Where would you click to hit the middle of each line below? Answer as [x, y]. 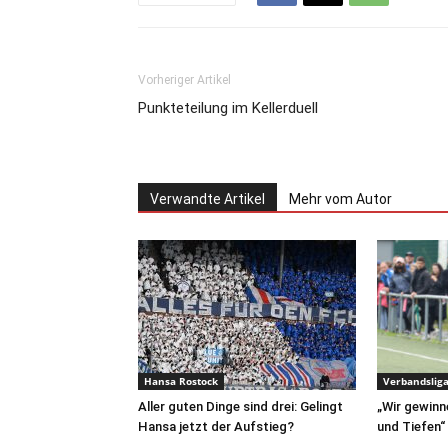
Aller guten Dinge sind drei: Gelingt [240, 407]
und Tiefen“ [411, 427]
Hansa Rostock [181, 381]
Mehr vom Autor [340, 199]
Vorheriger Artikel [184, 80]
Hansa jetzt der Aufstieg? [216, 427]
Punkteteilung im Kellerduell [228, 108]
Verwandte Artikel [207, 199]
